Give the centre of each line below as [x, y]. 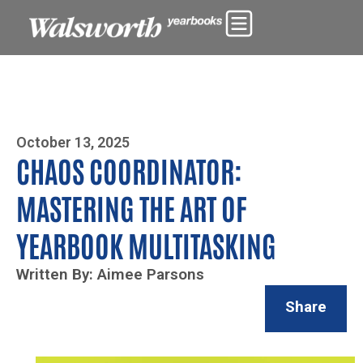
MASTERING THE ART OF [132, 207]
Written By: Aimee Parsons [110, 274]
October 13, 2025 [73, 142]
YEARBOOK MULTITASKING [146, 244]
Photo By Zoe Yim [48, 15]
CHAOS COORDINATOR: [129, 170]
